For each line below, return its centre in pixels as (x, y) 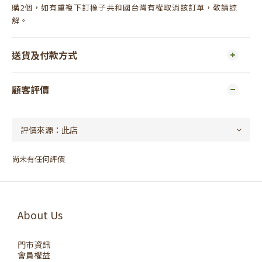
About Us (40, 215)
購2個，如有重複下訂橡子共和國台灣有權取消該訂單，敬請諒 (125, 7)
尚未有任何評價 (38, 159)
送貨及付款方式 (44, 55)
